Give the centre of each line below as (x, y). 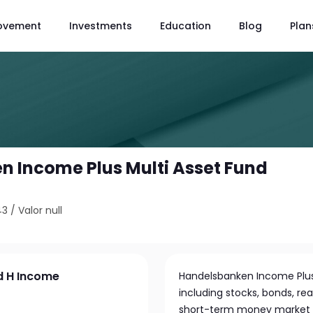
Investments (101, 26)
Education (185, 26)
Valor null (41, 210)
